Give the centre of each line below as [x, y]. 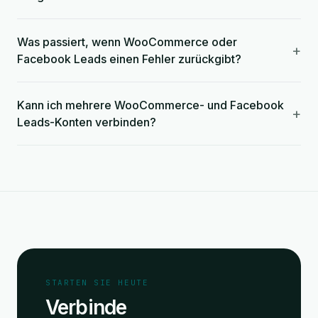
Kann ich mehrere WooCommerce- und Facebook [150, 105]
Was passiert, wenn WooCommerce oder [127, 42]
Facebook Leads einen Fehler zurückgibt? [129, 59]
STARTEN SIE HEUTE [97, 283]
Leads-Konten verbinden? [87, 122]
